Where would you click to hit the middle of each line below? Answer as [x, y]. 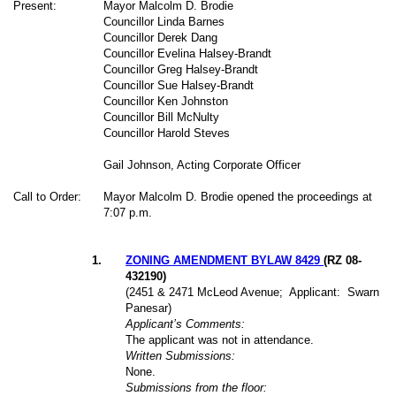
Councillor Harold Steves [167, 133]
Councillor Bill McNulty [162, 117]
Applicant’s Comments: [186, 324]
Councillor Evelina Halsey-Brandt [188, 53]
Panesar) [149, 308]
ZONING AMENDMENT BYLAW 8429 [225, 260]
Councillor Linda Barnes [164, 21]
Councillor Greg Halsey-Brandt [181, 69]
